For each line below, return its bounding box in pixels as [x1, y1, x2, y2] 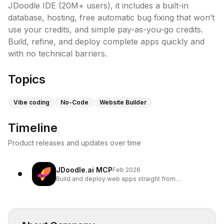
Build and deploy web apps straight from [56, 175, 175, 182]
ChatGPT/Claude [56, 183, 105, 190]
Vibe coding [13, 98, 49, 106]
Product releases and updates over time [8, 138, 141, 147]
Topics [8, 72, 45, 86]
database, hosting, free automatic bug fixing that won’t [8, 12, 214, 22]
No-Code [60, 98, 88, 106]
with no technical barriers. [8, 48, 107, 58]
